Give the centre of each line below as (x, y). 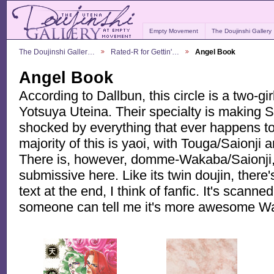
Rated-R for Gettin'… (145, 51)
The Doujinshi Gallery (242, 31)
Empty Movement (174, 31)
